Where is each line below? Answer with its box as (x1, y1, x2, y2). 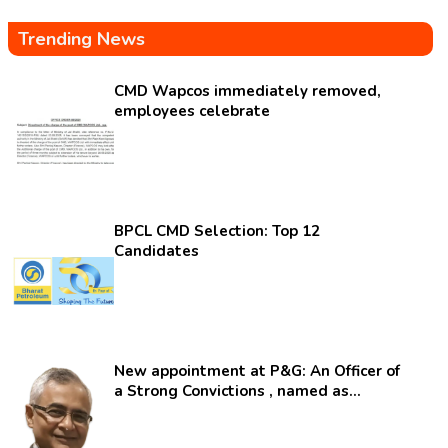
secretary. (114, 401, 187, 421)
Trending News (18, 27, 146, 51)
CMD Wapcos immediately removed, (114, 81, 382, 101)
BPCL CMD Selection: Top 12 (114, 221, 321, 241)
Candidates (114, 241, 200, 261)
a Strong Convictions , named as (114, 381, 128, 401)
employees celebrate (114, 101, 271, 121)
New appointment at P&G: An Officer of (114, 361, 401, 381)
